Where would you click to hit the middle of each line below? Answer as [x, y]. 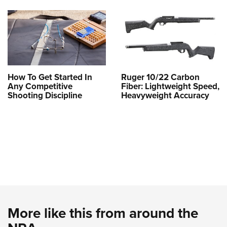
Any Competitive [40, 87]
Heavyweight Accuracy [165, 96]
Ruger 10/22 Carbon [160, 78]
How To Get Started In [50, 78]
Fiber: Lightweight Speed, [170, 87]
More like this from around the [103, 213]
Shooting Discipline [45, 96]
